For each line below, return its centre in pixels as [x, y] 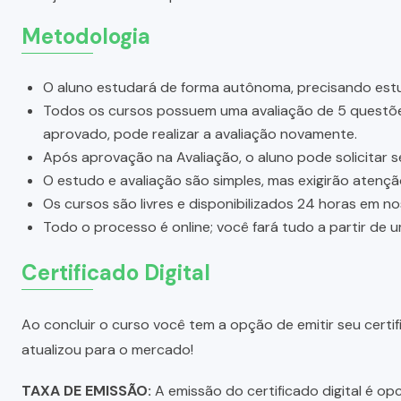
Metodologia [86, 36]
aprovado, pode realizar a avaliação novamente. [200, 133]
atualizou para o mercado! [107, 349]
